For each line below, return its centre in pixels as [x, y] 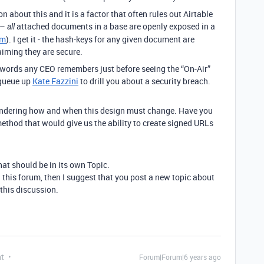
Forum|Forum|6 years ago [180, 257]
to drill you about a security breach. [144, 81]
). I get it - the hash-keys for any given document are [100, 39]
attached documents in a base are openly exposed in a [115, 26]
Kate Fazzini [55, 81]
